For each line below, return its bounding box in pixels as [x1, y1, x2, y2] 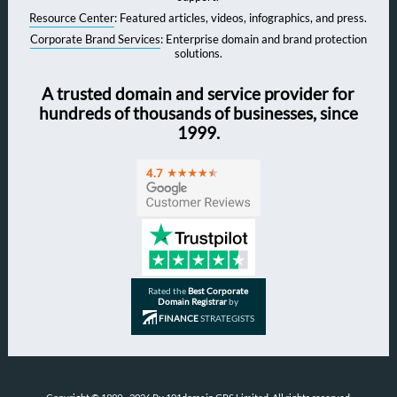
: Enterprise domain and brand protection [160, 32, 367, 47]
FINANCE [158, 312, 198, 323]
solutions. [174, 46, 222, 61]
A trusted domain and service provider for [42, 84, 355, 105]
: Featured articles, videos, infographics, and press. [114, 11, 368, 26]
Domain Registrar [158, 295, 228, 307]
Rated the [148, 284, 189, 296]
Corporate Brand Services [29, 32, 160, 47]
